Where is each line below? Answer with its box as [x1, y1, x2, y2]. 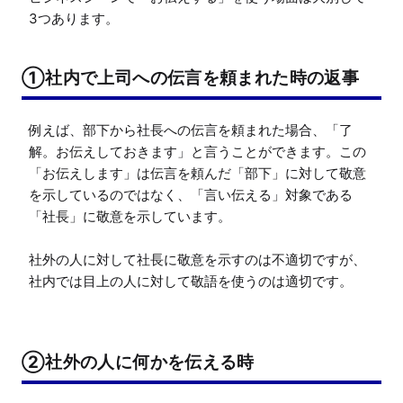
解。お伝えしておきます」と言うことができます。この [29, 143, 366, 161]
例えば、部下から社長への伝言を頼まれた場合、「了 [29, 121, 353, 139]
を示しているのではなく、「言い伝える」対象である [29, 186, 353, 204]
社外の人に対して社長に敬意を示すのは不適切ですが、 [29, 251, 366, 269]
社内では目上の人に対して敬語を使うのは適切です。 [29, 273, 353, 291]
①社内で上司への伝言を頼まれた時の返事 [22, 67, 360, 88]
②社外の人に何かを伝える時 [22, 352, 255, 372]
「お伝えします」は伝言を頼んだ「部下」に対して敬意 [29, 165, 366, 183]
